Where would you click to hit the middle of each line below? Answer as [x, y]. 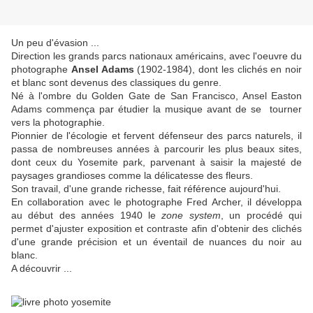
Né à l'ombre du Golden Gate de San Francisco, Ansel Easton [156, 96]
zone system [191, 216]
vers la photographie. [58, 123]
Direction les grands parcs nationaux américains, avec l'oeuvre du [156, 56]
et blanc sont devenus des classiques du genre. [116, 83]
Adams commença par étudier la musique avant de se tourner [156, 109]
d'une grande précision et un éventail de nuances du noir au [156, 242]
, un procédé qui [261, 216]
